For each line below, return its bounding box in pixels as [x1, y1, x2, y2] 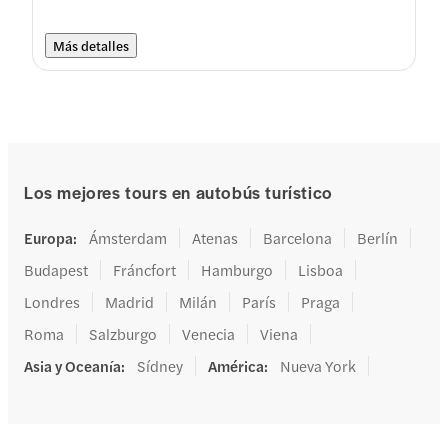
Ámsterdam [89, 227, 167, 248]
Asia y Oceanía [24, 355, 121, 376]
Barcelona [263, 227, 332, 248]
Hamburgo [201, 259, 273, 280]
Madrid [105, 291, 154, 312]
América [208, 355, 264, 376]
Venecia [182, 323, 235, 344]
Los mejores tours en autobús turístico [24, 180, 333, 204]
